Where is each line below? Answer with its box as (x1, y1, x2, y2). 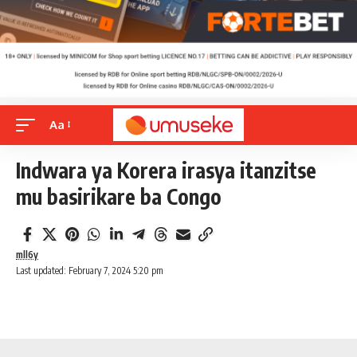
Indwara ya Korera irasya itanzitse (16, 156, 316, 183)
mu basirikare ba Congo (16, 182, 222, 210)
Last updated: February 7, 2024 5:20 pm (16, 264, 163, 277)
